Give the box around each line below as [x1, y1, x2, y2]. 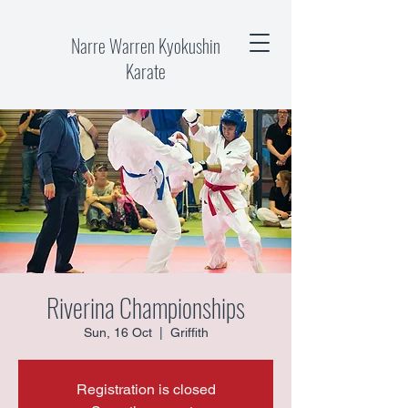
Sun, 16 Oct [83, 325, 152, 340]
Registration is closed [76, 381, 216, 398]
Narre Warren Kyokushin [71, 32, 220, 59]
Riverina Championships [46, 289, 245, 326]
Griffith [169, 325, 209, 340]
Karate [126, 57, 166, 85]
